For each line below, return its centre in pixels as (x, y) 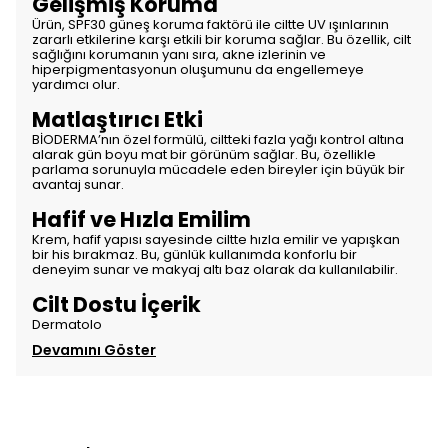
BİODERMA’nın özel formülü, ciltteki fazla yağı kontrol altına (218, 139)
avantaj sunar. (78, 184)
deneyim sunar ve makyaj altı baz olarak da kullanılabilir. (215, 269)
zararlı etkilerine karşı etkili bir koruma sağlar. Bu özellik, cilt (221, 39)
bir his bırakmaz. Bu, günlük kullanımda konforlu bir (194, 254)
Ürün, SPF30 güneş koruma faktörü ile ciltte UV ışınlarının (210, 24)
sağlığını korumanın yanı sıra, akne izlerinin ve (179, 54)
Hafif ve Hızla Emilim (141, 219)
